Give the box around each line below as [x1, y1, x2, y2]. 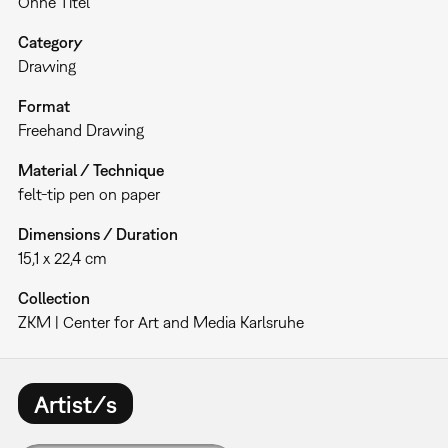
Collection [17, 289, 90, 308]
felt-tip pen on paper [17, 185, 160, 204]
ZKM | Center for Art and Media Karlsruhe [17, 313, 304, 332]
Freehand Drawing [17, 121, 144, 140]
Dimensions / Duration [17, 225, 178, 244]
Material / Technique [17, 161, 164, 180]
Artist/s [33, 389, 117, 418]
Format [17, 97, 70, 116]
